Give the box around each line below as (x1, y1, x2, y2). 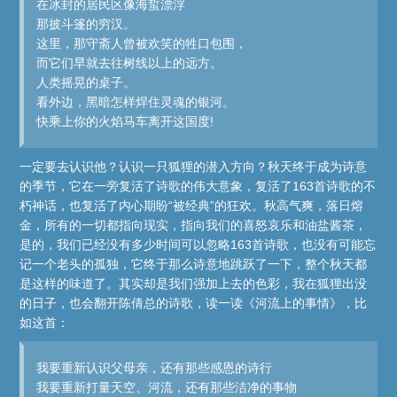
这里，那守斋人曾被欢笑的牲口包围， (36, 36, 248, 51)
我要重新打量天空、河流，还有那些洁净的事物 (36, 380, 298, 395)
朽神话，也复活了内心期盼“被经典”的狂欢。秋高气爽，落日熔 (19, 198, 364, 214)
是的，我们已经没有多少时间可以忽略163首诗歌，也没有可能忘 (19, 237, 377, 253)
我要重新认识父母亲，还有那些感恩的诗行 (36, 361, 273, 376)
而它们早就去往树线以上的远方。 (36, 56, 223, 71)
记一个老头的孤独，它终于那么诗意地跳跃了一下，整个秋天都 (19, 257, 368, 272)
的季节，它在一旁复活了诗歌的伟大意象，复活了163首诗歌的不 (19, 179, 377, 194)
